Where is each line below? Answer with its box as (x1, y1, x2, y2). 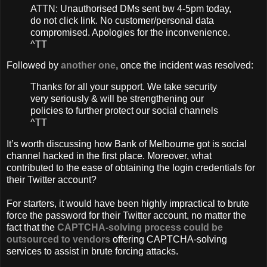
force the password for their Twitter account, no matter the (7, 210, 246, 221)
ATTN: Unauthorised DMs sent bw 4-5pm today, (30, 3, 231, 14)
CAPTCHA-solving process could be (57, 222, 223, 233)
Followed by (7, 60, 61, 71)
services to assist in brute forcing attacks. (7, 246, 178, 257)
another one (61, 60, 116, 71)
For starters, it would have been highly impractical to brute (7, 198, 249, 209)
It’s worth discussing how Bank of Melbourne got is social (7, 139, 247, 150)
